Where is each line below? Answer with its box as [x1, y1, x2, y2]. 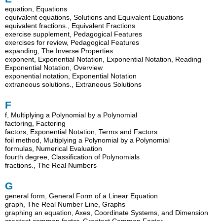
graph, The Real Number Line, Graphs [5, 200, 126, 208]
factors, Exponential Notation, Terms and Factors [5, 128, 158, 136]
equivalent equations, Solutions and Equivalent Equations [5, 13, 184, 22]
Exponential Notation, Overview [5, 64, 103, 72]
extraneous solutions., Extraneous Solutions [5, 80, 142, 89]
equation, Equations [5, 5, 68, 13]
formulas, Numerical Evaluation [5, 145, 103, 153]
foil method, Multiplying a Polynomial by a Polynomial [5, 136, 170, 145]
